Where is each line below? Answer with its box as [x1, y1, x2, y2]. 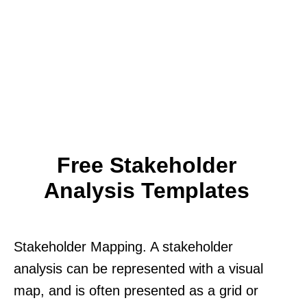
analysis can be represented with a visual [14, 260, 263, 276]
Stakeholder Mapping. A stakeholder [14, 238, 233, 254]
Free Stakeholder [57, 152, 236, 177]
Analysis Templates [44, 177, 249, 203]
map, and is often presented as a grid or [14, 282, 258, 298]
